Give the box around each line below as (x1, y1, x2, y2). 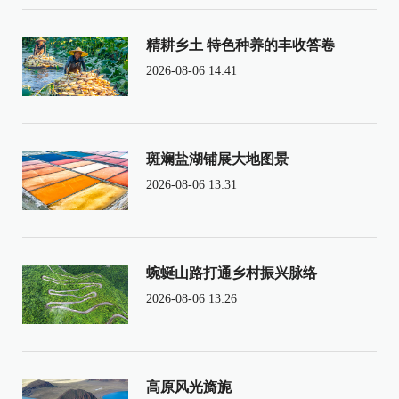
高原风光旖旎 (145, 379, 232, 395)
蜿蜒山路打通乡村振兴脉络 (145, 265, 317, 281)
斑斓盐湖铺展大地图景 (145, 151, 289, 167)
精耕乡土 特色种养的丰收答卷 (145, 37, 335, 53)
